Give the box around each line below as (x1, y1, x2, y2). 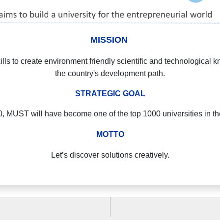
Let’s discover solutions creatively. (51, 151, 169, 160)
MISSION (90, 35, 130, 45)
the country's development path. (55, 69, 165, 78)
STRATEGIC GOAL (75, 89, 145, 98)
